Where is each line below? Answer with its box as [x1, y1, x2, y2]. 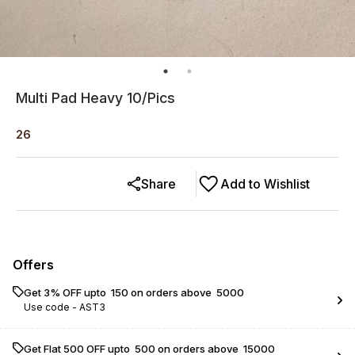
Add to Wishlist [220, 176, 310, 192]
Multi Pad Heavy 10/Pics [16, 90, 175, 106]
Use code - [24, 301, 79, 313]
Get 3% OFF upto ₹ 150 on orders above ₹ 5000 [24, 286, 244, 299]
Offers [13, 257, 54, 273]
